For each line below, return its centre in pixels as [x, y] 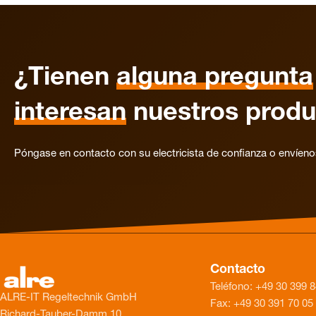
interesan [70, 114]
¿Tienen [65, 79]
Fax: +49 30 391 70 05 [262, 304]
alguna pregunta [215, 79]
